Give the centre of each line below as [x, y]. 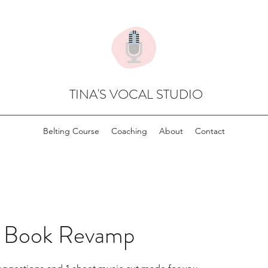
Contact [210, 131]
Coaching [129, 131]
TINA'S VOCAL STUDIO [136, 94]
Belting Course [71, 131]
